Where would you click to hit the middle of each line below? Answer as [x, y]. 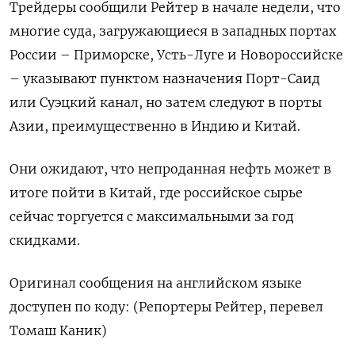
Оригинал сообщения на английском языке [156, 283]
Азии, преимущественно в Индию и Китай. [155, 126]
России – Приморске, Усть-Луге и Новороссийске [176, 55]
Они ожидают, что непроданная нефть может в [170, 169]
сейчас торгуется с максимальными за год [152, 216]
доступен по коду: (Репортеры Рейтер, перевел [166, 307]
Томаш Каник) [58, 330]
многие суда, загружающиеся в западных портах [173, 31]
